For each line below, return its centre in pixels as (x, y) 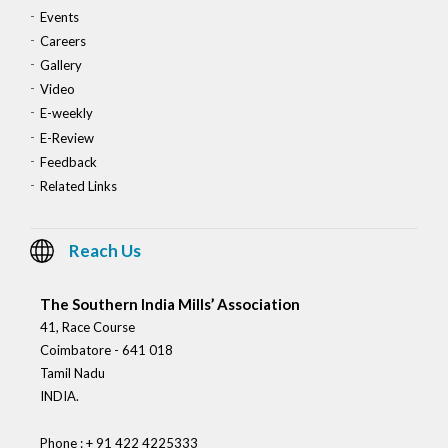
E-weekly (66, 113)
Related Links (78, 186)
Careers (63, 41)
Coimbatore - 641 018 (106, 350)
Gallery (61, 65)
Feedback (68, 162)
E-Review (67, 137)
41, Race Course (87, 327)
